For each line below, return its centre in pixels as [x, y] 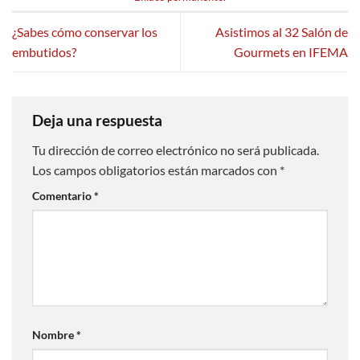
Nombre [54, 334]
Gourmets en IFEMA [291, 52]
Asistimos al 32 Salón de [282, 32]
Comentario [63, 196]
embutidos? [44, 52]
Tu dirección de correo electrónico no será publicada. [176, 150]
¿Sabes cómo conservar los [85, 32]
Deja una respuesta [99, 120]
